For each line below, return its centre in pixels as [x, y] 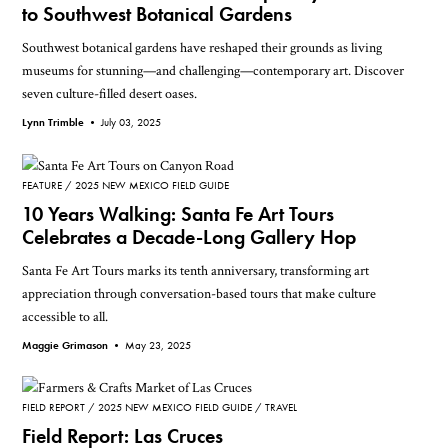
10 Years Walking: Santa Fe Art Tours [178, 214]
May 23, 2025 [158, 344]
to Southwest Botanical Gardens [157, 15]
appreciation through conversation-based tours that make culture [199, 293]
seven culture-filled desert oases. [110, 94]
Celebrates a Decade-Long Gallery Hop [189, 237]
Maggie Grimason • [74, 344]
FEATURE [42, 184]
